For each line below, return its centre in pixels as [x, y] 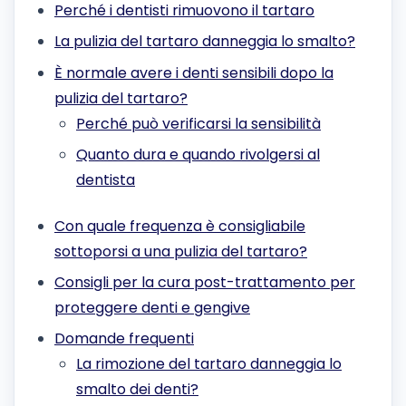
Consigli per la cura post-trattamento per [205, 282]
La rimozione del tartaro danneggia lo [209, 364]
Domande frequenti [124, 339]
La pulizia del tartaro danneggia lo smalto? [205, 42]
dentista [106, 180]
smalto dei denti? [137, 390]
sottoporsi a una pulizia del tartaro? [181, 251]
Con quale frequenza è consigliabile [180, 226]
